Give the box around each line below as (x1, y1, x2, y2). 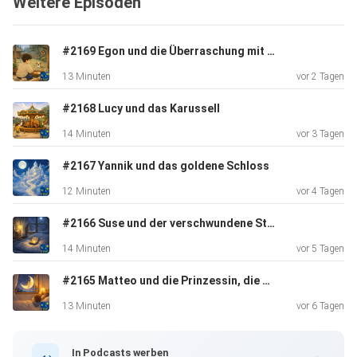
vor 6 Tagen (296, 300, 344, 312)
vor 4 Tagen (296, 186, 344, 198)
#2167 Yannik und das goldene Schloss (62, 159, 269, 173)
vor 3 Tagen (296, 128, 344, 140)
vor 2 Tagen (296, 71, 344, 83)
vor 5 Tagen (296, 243, 344, 255)
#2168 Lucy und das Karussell (62, 102, 220, 116)
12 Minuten (62, 186, 111, 198)
